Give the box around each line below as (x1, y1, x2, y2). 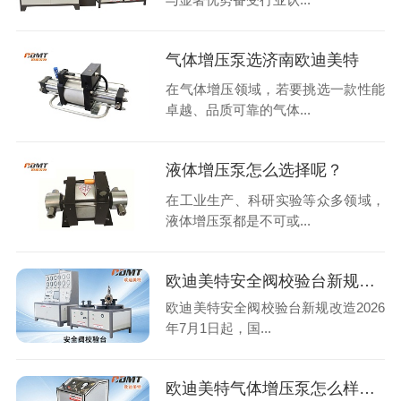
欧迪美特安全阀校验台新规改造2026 (166, 299, 386, 315)
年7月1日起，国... (166, 320, 272, 336)
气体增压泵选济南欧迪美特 (166, 50, 360, 69)
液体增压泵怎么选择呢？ (166, 161, 344, 180)
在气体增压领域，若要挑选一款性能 (166, 81, 386, 98)
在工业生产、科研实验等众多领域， (166, 192, 386, 208)
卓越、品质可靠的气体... (166, 102, 311, 118)
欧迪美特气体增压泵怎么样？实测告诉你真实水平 (359, 379, 376, 397)
